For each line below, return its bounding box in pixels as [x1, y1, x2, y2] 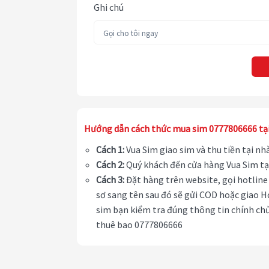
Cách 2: [96, 159, 124, 171]
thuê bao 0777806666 [96, 219, 183, 231]
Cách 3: [96, 174, 124, 186]
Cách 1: [96, 144, 124, 156]
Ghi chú [94, 1, 124, 14]
